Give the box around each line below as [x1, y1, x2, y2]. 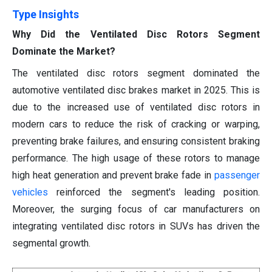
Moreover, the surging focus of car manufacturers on [12, 203, 260, 216]
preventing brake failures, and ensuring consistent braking [12, 135, 260, 148]
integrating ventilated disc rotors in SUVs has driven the [12, 220, 260, 233]
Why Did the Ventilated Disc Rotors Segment [12, 29, 260, 41]
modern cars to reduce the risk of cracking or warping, [12, 118, 260, 131]
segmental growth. [12, 237, 90, 250]
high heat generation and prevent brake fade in [12, 169, 214, 182]
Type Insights [12, 8, 79, 21]
